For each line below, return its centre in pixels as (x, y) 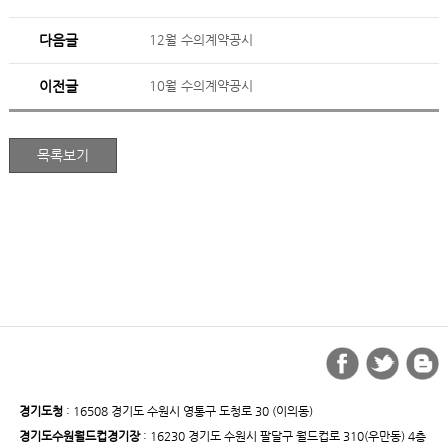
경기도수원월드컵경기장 (79, 436)
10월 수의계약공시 (201, 85)
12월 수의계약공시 (201, 39)
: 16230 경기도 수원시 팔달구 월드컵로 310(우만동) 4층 (282, 436)
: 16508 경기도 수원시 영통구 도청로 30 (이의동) (187, 411)
